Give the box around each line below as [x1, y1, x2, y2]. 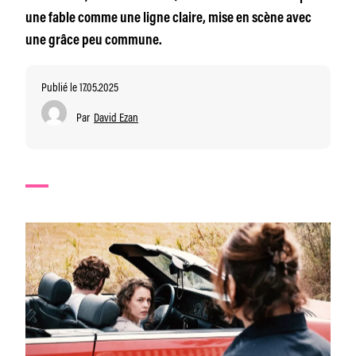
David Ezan [94, 108, 138, 125]
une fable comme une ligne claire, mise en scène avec [25, 12, 311, 26]
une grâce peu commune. [25, 34, 162, 48]
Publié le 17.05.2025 [41, 78, 118, 95]
